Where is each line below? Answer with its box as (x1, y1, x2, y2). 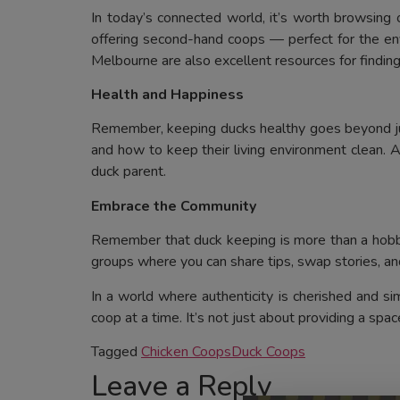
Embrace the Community (91, 196, 256, 216)
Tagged (91, 342, 141, 362)
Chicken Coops (141, 342, 231, 362)
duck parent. (91, 162, 166, 182)
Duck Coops (231, 342, 305, 362)
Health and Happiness (91, 85, 244, 105)
